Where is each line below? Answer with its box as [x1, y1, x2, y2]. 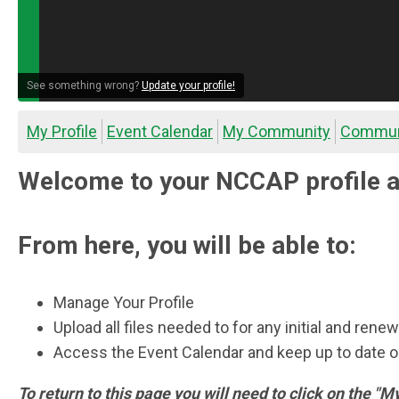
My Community [223, 122, 330, 141]
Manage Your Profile [53, 293, 194, 312]
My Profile [27, 122, 97, 141]
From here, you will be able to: [18, 231, 356, 260]
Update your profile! [142, 79, 235, 92]
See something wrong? [27, 79, 142, 92]
